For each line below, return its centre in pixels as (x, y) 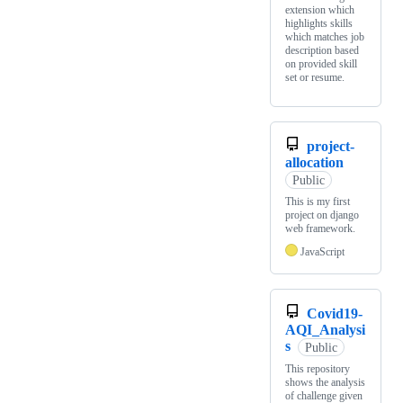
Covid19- (335, 314)
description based (322, 51)
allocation (314, 163)
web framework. (320, 229)
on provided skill (321, 64)
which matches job (325, 37)
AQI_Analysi (325, 330)
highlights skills (319, 24)
